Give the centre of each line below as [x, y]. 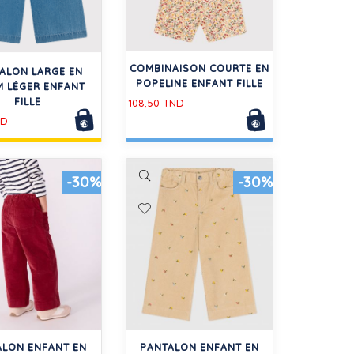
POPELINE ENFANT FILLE [199, 83]
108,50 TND [156, 102]
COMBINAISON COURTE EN [199, 68]
